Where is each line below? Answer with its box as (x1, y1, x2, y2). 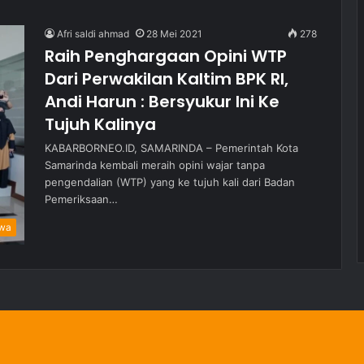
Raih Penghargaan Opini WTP (45, 45, 287, 67)
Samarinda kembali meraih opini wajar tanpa (45, 158, 265, 171)
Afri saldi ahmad (57, 28, 129, 40)
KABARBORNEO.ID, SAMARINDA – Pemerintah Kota (45, 141, 298, 154)
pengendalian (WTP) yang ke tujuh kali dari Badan (45, 175, 295, 188)
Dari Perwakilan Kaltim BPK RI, (45, 67, 288, 90)
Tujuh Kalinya (45, 113, 156, 136)
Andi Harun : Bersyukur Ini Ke (45, 90, 279, 113)
